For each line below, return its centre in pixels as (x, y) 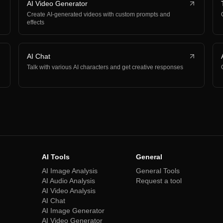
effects (36, 22)
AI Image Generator (73, 211)
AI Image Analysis (70, 171)
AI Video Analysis (69, 191)
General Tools (158, 171)
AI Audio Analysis (68, 181)
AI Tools (56, 157)
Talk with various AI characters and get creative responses (105, 67)
